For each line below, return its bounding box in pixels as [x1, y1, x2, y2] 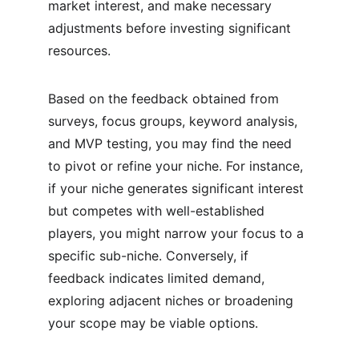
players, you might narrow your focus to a [48, 225, 308, 241]
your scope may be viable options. [48, 315, 258, 331]
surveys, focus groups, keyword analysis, [48, 113, 301, 129]
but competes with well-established [48, 203, 268, 219]
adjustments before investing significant [48, 20, 295, 36]
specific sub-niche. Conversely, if [48, 248, 252, 264]
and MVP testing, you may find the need [48, 135, 296, 151]
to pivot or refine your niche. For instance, [48, 158, 307, 174]
